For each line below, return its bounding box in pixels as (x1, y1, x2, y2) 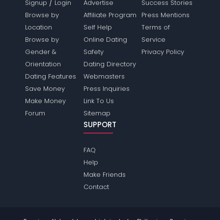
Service (141, 35, 165, 45)
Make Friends (83, 170, 126, 180)
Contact (83, 182, 109, 192)
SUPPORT (83, 119, 116, 130)
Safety (83, 47, 104, 57)
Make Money (25, 96, 66, 106)
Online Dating (83, 35, 127, 45)
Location (25, 23, 53, 32)
